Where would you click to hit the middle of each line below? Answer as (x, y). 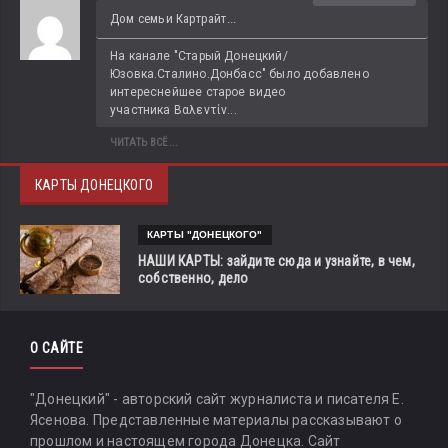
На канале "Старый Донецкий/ (199, 56)
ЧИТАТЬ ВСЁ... (144, 143)
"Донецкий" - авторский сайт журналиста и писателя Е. (217, 399)
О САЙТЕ (56, 348)
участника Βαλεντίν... (173, 110)
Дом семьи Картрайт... (173, 19)
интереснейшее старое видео (198, 92)
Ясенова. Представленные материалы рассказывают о (216, 420)
